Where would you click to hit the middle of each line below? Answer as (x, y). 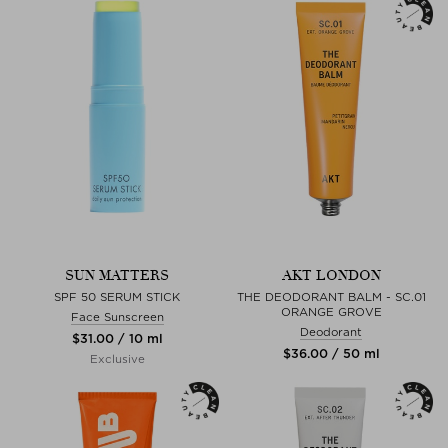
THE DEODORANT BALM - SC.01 (331, 296)
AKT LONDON (331, 275)
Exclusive (117, 358)
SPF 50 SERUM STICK (117, 296)
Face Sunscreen (117, 316)
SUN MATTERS (117, 275)
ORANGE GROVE (331, 311)
